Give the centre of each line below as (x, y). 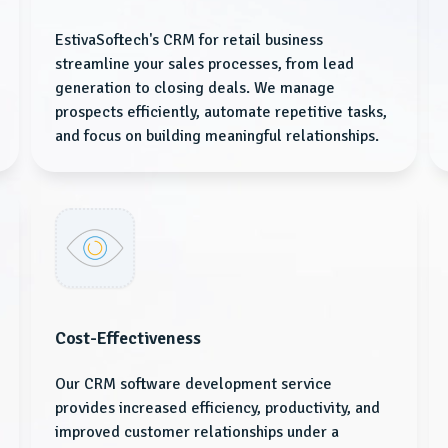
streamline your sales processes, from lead (204, 63)
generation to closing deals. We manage (194, 87)
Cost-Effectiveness (127, 337)
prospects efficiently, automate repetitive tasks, (220, 111)
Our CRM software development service (193, 383)
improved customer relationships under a (196, 431)
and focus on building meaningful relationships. (216, 135)
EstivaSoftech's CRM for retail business (188, 39)
